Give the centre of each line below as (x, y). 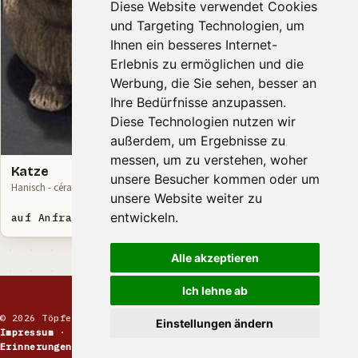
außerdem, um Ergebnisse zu (197, 141)
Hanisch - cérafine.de (55, 187)
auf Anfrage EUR (62, 217)
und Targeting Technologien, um (207, 26)
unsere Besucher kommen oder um (215, 179)
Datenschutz (164, 332)
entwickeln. (144, 217)
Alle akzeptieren (215, 258)
